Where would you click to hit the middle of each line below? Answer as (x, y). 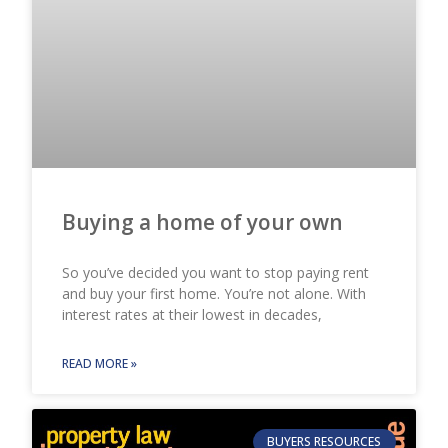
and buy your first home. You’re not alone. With (214, 293)
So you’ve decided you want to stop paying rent (216, 272)
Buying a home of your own (203, 221)
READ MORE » (100, 363)
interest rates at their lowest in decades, (192, 314)
